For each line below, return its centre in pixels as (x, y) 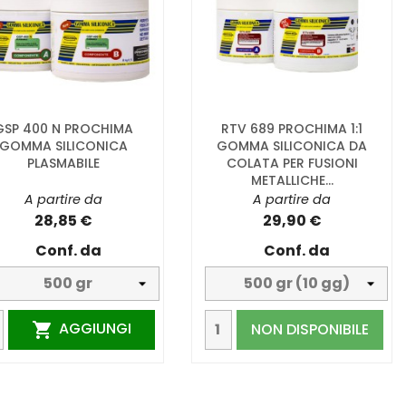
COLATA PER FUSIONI (292, 163)
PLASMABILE (63, 163)
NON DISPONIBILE (310, 329)
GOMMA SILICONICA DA (292, 145)
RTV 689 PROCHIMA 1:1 (292, 128)
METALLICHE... (292, 180)
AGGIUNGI (95, 329)
